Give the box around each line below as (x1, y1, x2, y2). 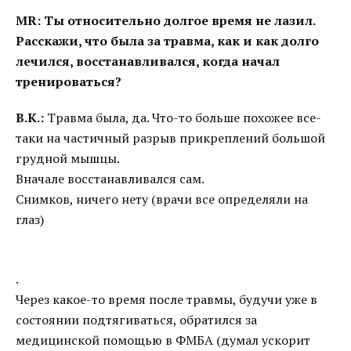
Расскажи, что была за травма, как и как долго (16, 32, 319, 49)
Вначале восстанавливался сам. (16, 170, 204, 187)
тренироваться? (16, 73, 121, 90)
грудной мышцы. (16, 150, 120, 167)
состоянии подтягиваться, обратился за (16, 311, 257, 328)
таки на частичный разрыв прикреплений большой (16, 129, 325, 147)
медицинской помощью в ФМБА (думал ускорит (16, 331, 310, 349)
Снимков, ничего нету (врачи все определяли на (16, 190, 308, 208)
